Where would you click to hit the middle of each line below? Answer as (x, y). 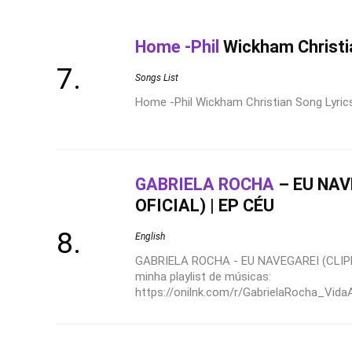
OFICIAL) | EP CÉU (205, 205)
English (150, 236)
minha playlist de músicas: (203, 277)
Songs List (157, 77)
